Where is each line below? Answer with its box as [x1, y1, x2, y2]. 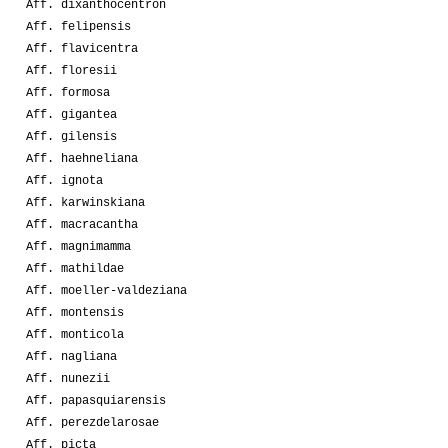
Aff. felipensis [26, 19, 131, 34]
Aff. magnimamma [26, 239, 131, 254]
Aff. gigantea [26, 107, 117, 122]
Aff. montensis [26, 305, 124, 320]
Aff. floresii [26, 63, 117, 78]
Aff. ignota [26, 173, 103, 188]
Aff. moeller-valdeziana [26, 283, 187, 298]
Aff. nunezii [26, 371, 110, 386]
